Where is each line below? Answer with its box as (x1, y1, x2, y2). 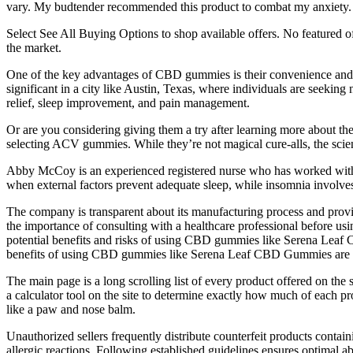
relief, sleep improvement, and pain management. (6, 95, 250, 110)
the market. (6, 40, 61, 54)
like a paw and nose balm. (6, 302, 136, 316)
